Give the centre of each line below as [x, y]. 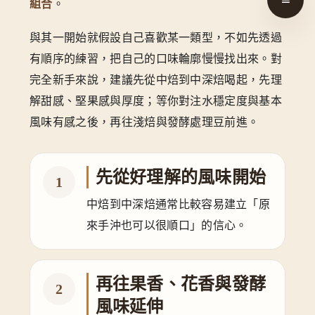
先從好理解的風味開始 [180, 177]
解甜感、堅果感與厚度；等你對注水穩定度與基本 [156, 101]
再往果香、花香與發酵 [180, 284]
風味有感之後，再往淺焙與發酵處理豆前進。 [144, 122]
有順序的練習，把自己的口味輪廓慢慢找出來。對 [156, 58]
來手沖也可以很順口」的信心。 [167, 225]
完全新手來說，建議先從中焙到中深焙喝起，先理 [156, 79]
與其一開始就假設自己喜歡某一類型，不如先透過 [156, 37]
